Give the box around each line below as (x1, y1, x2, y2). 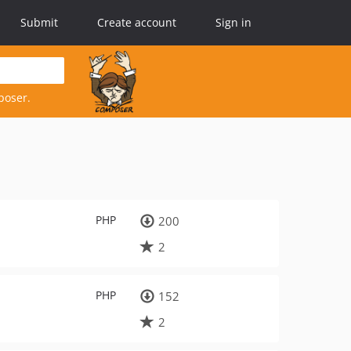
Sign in (215, 15, 251, 30)
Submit (20, 15, 58, 30)
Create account (97, 15, 176, 30)
